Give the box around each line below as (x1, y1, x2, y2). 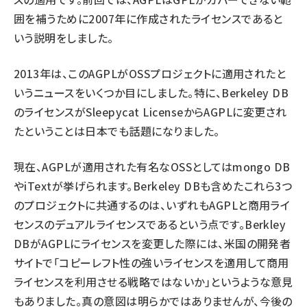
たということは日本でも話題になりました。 (14, 123, 220, 140)
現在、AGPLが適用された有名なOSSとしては (14, 158, 233, 175)
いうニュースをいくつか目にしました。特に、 (14, 84, 222, 101)
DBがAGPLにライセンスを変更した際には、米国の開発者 (14, 235, 291, 252)
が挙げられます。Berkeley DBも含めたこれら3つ (51, 177, 293, 195)
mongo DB (232, 158, 291, 175)
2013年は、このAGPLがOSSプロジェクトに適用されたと (14, 65, 286, 82)
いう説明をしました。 (14, 29, 114, 47)
